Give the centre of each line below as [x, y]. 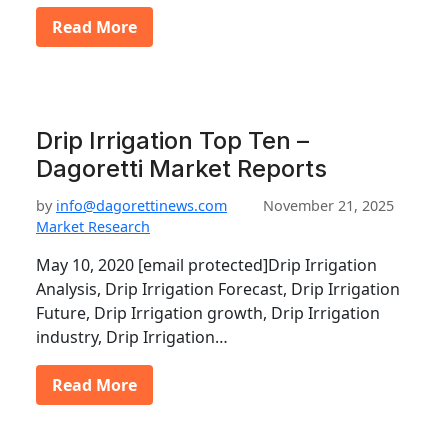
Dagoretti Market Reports [181, 168]
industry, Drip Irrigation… [132, 337]
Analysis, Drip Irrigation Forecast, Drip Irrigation [218, 289]
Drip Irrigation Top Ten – [172, 140]
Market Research [93, 226]
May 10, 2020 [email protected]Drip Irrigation [206, 265]
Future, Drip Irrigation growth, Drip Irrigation [208, 313]
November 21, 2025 [328, 205]
